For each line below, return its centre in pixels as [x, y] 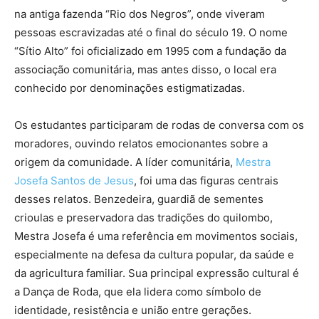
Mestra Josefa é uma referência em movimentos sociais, [156, 236]
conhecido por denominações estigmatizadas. [130, 88]
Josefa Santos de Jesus [74, 181]
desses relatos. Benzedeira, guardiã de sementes [139, 199]
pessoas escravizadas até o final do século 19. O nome [151, 33]
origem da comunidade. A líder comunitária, [125, 162]
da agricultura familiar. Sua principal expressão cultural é [157, 273]
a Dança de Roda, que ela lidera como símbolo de [138, 292]
